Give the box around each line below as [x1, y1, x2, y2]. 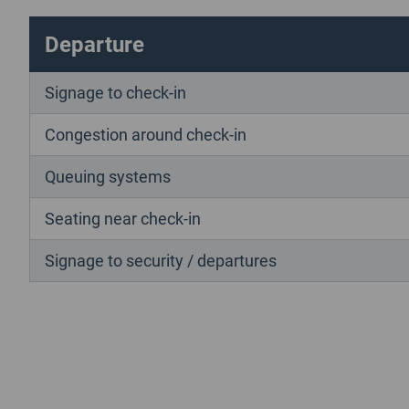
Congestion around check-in [45, 122, 246, 145]
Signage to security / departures [45, 248, 277, 271]
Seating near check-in [45, 206, 201, 229]
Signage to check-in [45, 80, 186, 103]
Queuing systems [45, 164, 171, 187]
